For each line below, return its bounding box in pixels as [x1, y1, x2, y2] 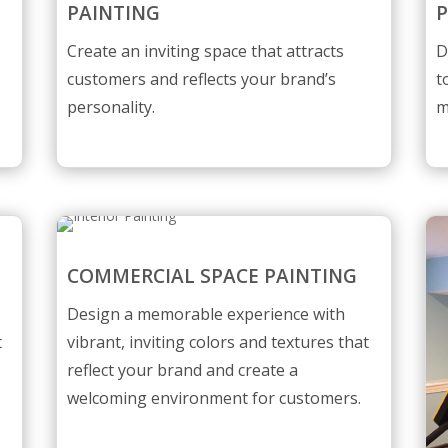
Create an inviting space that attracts [66, 40, 344, 63]
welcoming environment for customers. [66, 387, 361, 410]
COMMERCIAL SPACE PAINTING [66, 263, 357, 290]
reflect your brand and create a [66, 359, 298, 382]
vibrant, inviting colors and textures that [66, 331, 369, 354]
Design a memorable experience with [66, 303, 345, 326]
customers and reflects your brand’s [66, 68, 336, 91]
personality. [66, 96, 155, 119]
